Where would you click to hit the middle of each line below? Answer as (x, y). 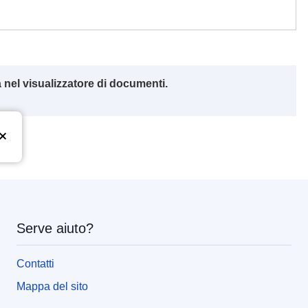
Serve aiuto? (55, 228)
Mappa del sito (52, 286)
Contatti (35, 263)
